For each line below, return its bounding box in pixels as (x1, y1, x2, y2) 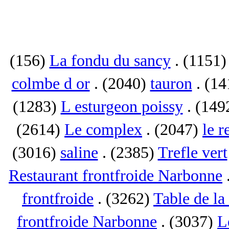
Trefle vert (157, 144, 227, 162)
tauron (150, 75, 192, 93)
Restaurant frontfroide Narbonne (9, 167, 222, 185)
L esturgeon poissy (60, 98, 183, 116)
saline (60, 144, 98, 162)
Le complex (64, 121, 142, 139)
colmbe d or (11, 75, 90, 93)
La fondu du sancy (49, 52, 171, 70)
